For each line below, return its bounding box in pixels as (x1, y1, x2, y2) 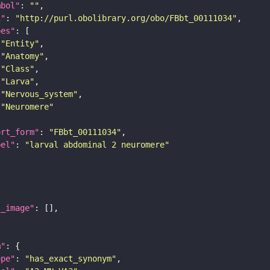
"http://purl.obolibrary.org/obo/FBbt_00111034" (15, 13, 237, 23)
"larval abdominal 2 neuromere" (25, 139, 169, 149)
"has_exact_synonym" (25, 253, 116, 263)
